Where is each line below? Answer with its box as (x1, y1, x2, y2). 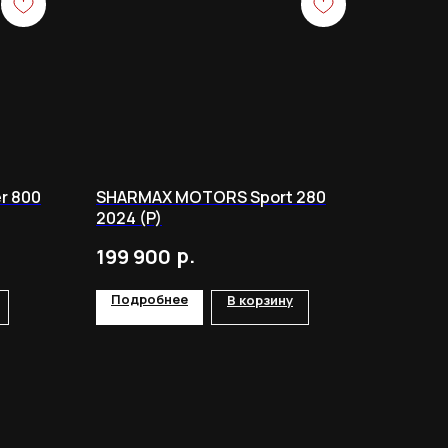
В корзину (227, 291, 293, 310)
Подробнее (111, 290, 188, 309)
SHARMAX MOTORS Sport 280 (96, 185, 326, 208)
